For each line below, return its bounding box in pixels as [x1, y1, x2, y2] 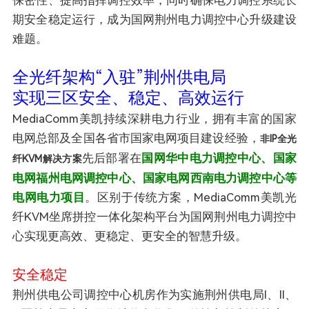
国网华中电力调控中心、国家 [141, 150, 297, 165]
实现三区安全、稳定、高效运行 [12, 88, 244, 108]
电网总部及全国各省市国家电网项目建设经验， [12, 130, 260, 145]
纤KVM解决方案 [12, 152, 82, 164]
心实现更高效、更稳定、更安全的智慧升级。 [12, 228, 247, 243]
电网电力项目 [12, 190, 86, 204]
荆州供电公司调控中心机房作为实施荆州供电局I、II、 [12, 287, 297, 301]
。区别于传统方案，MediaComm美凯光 [85, 190, 297, 204]
